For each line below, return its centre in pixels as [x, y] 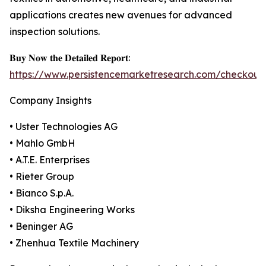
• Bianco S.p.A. [42, 193]
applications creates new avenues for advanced [121, 15]
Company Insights [50, 101]
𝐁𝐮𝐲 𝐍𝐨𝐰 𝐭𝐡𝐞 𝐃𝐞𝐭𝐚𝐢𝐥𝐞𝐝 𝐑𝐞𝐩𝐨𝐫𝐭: [70, 58]
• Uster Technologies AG [64, 127]
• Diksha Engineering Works [72, 210]
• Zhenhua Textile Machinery [74, 243]
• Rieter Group [42, 177]
